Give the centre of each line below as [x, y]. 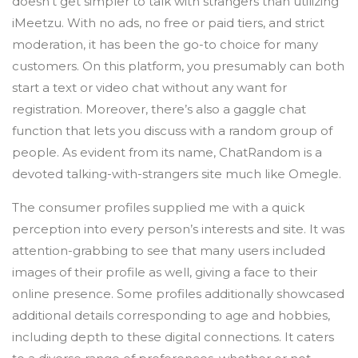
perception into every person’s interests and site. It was [178, 229]
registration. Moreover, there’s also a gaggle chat [159, 109]
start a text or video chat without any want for [149, 88]
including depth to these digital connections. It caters [173, 337]
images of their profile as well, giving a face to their [165, 272]
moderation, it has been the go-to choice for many [165, 44]
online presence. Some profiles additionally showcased [178, 294]
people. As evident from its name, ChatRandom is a [167, 152]
